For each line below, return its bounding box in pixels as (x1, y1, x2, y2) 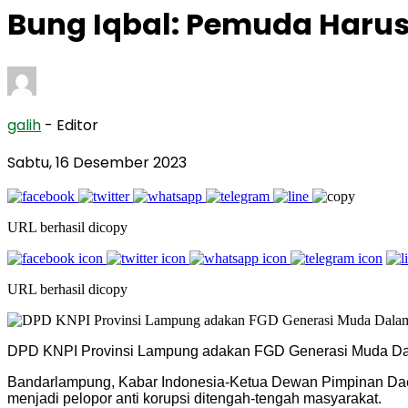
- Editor (45, 114, 98, 136)
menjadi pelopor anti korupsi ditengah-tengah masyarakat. (7, 390, 382, 406)
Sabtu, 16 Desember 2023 (7, 151, 187, 173)
